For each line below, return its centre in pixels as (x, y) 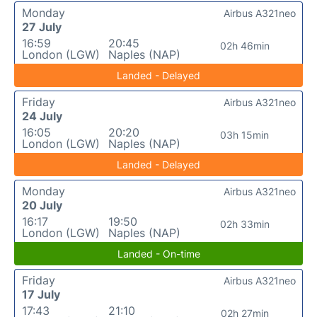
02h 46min (244, 46)
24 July (42, 116)
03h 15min (245, 135)
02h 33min (244, 224)
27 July (42, 27)
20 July (42, 205)
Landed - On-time (158, 254)
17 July (41, 294)
